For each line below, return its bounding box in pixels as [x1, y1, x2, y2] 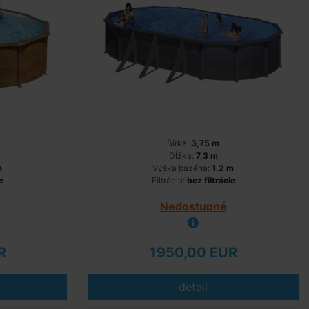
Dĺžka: [168, 150, 196, 161]
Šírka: [167, 138, 191, 148]
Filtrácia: [151, 175, 187, 186]
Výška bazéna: [152, 163, 212, 173]
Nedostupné [159, 199, 227, 213]
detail [179, 280, 208, 294]
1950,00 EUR [149, 244, 237, 261]
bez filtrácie [186, 175, 235, 186]
